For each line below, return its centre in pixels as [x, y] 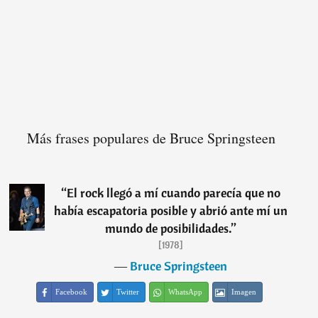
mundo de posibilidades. [168, 229]
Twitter [128, 292]
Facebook [72, 292]
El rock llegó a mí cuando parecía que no [173, 193]
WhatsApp [186, 292]
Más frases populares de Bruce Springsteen [152, 138]
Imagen [244, 292]
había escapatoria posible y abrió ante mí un [170, 211]
